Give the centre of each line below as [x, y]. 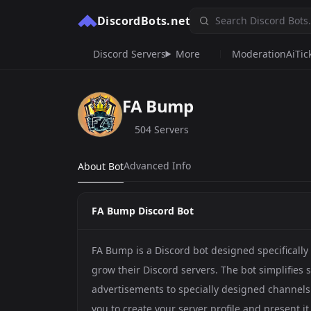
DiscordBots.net [144, 21]
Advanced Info [157, 166]
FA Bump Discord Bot [143, 211]
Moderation [259, 54]
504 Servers [161, 129]
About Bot [101, 166]
